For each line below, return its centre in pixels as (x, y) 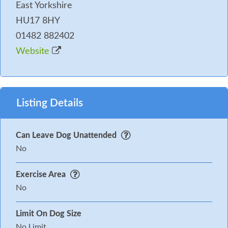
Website (34, 51)
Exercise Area (42, 174)
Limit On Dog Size (49, 213)
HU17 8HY (38, 21)
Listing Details (50, 103)
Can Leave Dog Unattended (66, 135)
